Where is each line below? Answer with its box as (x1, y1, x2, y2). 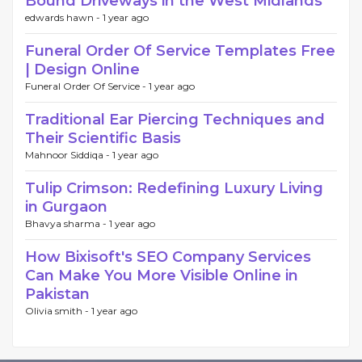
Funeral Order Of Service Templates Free (25, 41, 335, 60)
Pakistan (25, 284, 90, 303)
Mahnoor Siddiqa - (25, 148, 112, 161)
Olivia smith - (25, 304, 91, 317)
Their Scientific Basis (25, 128, 181, 147)
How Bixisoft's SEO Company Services (25, 247, 311, 266)
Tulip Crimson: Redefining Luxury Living (25, 179, 323, 197)
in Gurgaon (25, 197, 107, 216)
